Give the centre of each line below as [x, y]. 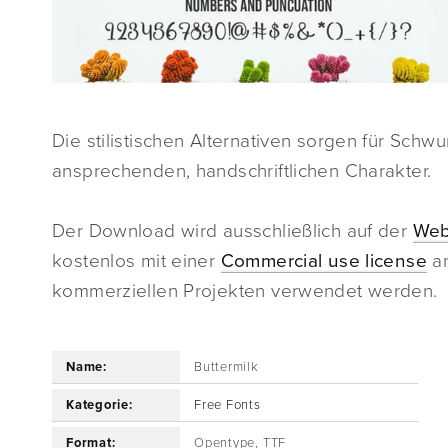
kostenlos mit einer [136, 261]
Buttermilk [226, 367]
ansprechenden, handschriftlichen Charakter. [242, 171]
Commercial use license [324, 261]
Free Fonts [227, 405]
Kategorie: [99, 405]
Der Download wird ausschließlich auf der [232, 231]
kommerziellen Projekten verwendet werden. [245, 291]
